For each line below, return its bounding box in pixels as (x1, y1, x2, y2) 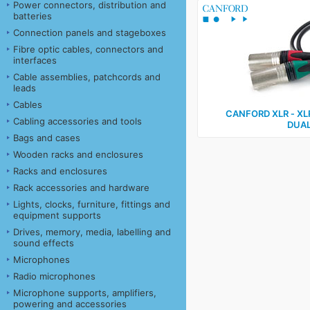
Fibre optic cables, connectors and (13, 43, 163, 55)
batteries (13, 10, 52, 21)
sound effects (13, 237, 74, 248)
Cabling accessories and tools (13, 115, 142, 127)
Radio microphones (13, 270, 95, 282)
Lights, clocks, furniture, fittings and (13, 198, 170, 210)
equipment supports (13, 209, 101, 221)
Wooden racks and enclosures (13, 148, 143, 160)
